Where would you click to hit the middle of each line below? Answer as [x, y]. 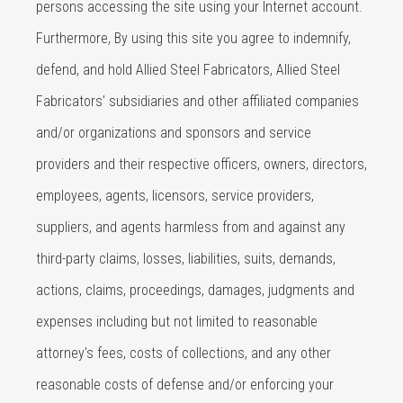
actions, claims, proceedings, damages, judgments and [195, 290]
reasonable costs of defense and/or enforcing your [185, 385]
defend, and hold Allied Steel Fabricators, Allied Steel [188, 70]
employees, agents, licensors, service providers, [175, 196]
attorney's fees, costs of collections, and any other [184, 353]
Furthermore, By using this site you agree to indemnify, [193, 38]
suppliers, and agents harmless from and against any [191, 227]
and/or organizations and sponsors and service [174, 133]
